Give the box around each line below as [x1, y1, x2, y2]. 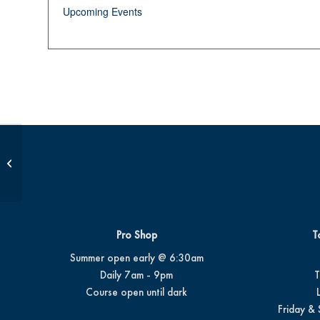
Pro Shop [116, 228, 157, 242]
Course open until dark [86, 285, 187, 299]
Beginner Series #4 [25, 156, 97, 169]
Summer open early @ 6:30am [69, 251, 204, 265]
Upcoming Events [63, 4, 142, 19]
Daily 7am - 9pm [100, 268, 173, 282]
